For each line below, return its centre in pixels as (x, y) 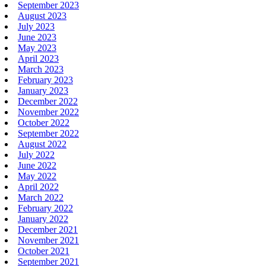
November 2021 (48, 240)
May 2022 (37, 176)
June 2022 (37, 165)
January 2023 (43, 90)
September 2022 (48, 133)
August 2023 (42, 15)
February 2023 (45, 80)
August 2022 (42, 144)
